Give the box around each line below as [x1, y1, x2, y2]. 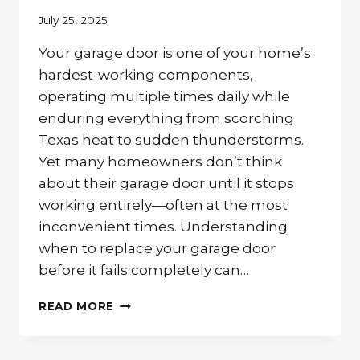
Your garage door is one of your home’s [39, 45, 311, 62]
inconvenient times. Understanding [39, 219, 288, 235]
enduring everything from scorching [39, 110, 294, 127]
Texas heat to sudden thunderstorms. [39, 132, 304, 149]
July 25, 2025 [39, 14, 108, 27]
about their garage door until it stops [39, 175, 294, 192]
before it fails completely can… [39, 262, 249, 279]
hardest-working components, [39, 67, 253, 84]
